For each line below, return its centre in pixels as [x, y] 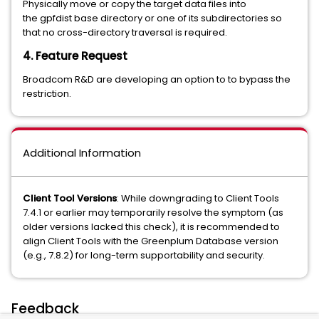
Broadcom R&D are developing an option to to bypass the [157, 79]
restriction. [47, 94]
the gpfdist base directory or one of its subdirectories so [152, 18]
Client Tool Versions [70, 198]
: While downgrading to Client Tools [198, 198]
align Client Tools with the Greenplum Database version [151, 241]
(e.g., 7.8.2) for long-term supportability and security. [144, 255]
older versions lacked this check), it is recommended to [151, 227]
